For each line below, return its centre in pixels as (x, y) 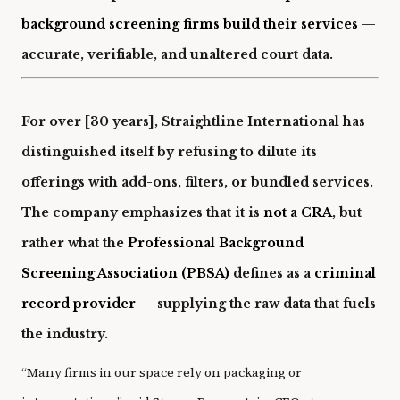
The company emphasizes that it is (142, 212)
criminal (345, 273)
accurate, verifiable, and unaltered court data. (177, 55)
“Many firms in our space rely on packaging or (162, 372)
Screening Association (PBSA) (125, 273)
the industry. (65, 333)
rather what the (75, 242)
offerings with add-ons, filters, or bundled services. (197, 182)
